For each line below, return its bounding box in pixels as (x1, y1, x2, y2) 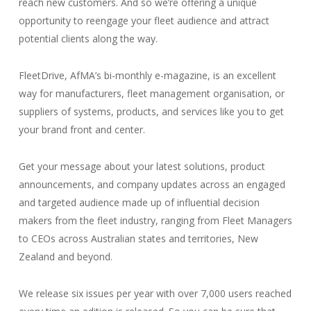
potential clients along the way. (18, 32, 158, 45)
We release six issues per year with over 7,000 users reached (18, 287, 292, 300)
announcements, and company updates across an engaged (18, 178, 285, 191)
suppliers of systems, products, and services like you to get (18, 105, 284, 118)
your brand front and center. (18, 123, 145, 136)
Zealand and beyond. (18, 250, 112, 263)
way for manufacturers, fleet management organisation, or (18, 87, 285, 100)
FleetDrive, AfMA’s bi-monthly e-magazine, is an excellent (18, 69, 276, 82)
